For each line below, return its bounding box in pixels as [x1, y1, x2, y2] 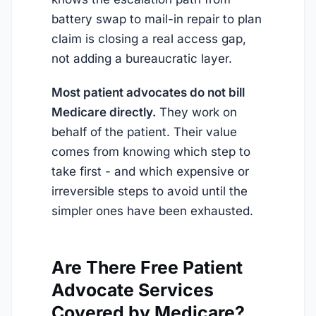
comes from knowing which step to [51, 145, 250, 159]
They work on [156, 105, 237, 120]
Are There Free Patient [51, 257, 243, 279]
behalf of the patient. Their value [51, 125, 237, 140]
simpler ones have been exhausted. [51, 204, 253, 219]
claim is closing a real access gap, [51, 32, 246, 47]
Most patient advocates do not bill [51, 85, 245, 100]
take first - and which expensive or [51, 164, 249, 179]
